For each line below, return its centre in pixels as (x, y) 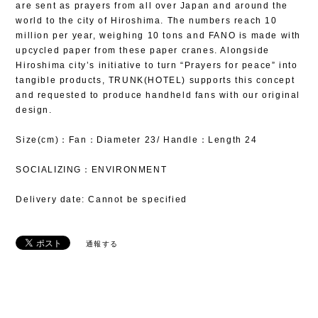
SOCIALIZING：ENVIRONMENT (92, 170)
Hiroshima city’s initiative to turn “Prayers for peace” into (157, 66)
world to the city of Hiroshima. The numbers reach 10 (147, 21)
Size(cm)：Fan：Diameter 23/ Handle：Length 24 (137, 140)
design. (34, 110)
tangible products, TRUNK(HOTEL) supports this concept (155, 81)
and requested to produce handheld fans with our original (158, 95)
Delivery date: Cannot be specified (102, 200)
